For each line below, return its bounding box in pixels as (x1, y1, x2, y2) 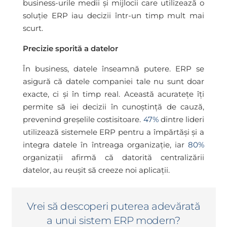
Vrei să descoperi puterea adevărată (26, 200, 201, 212)
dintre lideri (158, 114, 205, 124)
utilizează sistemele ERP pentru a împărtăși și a (23, 127, 204, 137)
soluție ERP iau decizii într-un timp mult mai (23, 10, 204, 20)
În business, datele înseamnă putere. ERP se (23, 63, 204, 73)
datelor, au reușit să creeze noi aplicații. (23, 165, 170, 175)
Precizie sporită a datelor (23, 43, 118, 53)
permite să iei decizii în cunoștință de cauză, (23, 101, 204, 111)
